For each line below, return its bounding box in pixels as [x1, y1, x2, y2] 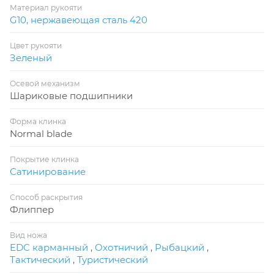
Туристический [77, 253, 148, 265]
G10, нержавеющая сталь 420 [10, 13, 147, 26]
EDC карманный [10, 241, 88, 253]
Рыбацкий [155, 241, 204, 253]
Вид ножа [10, 230, 47, 240]
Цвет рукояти [10, 40, 62, 50]
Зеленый [10, 51, 52, 64]
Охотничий [95, 241, 148, 253]
